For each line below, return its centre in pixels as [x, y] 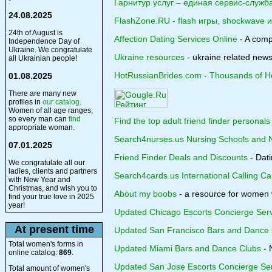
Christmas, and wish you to [53, 188]
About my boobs [145, 194]
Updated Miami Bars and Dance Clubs [188, 248]
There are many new [42, 93]
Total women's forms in [46, 244]
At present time [54, 229]
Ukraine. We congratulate [50, 50]
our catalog [61, 102]
